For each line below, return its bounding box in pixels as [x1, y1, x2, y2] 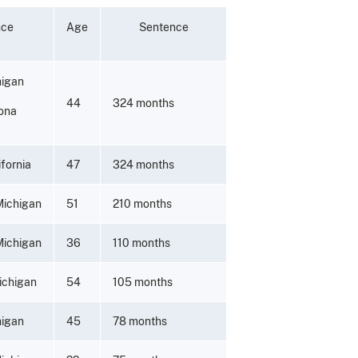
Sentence [138, 20, 189, 34]
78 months [113, 314, 167, 328]
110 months [113, 236, 170, 249]
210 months [113, 197, 172, 210]
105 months [113, 275, 173, 288]
